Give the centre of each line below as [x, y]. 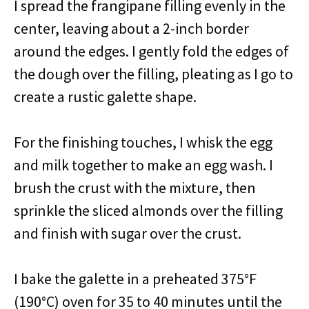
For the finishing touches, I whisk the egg [143, 142]
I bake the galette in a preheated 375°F [135, 279]
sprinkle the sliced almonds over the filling [148, 210]
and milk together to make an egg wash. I [143, 165]
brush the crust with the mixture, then [135, 188]
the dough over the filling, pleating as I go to [153, 74]
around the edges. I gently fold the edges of [151, 51]
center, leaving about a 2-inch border [131, 28]
